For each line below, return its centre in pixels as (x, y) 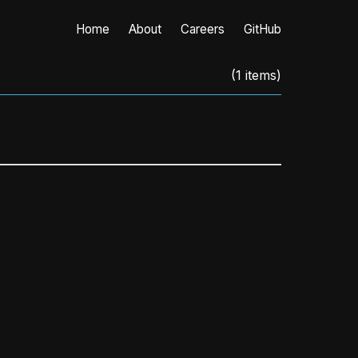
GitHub (263, 29)
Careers (203, 29)
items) (261, 76)
